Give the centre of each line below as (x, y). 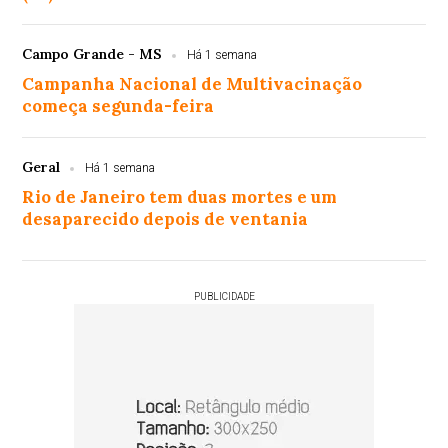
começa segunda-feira (118, 106)
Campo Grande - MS (92, 54)
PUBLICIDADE (224, 297)
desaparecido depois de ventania (165, 219)
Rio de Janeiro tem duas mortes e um (180, 197)
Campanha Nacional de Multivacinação (192, 84)
